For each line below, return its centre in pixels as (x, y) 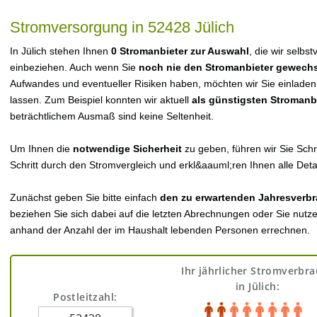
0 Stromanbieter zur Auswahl (180, 51)
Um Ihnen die (41, 149)
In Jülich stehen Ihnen (60, 51)
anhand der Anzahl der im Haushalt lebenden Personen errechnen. (160, 230)
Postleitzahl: (85, 297)
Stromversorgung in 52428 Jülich (122, 27)
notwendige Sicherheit (127, 149)
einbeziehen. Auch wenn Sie (74, 67)
